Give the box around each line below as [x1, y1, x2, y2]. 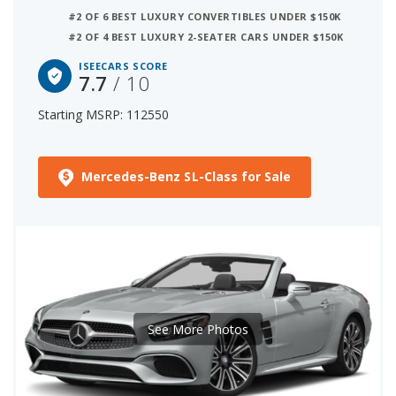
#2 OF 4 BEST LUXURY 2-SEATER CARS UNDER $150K [68, 30, 344, 44]
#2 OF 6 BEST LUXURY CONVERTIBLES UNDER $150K [68, 10, 341, 24]
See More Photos [148, 320, 248, 338]
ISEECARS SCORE [79, 59, 168, 73]
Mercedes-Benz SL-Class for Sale [80, 168, 292, 186]
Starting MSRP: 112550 [38, 106, 169, 124]
